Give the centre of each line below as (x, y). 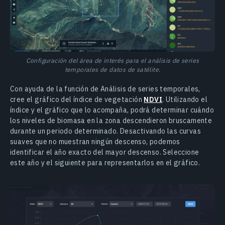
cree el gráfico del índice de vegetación (77, 99)
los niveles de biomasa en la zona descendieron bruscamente (111, 120)
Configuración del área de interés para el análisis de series (113, 60)
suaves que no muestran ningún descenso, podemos (95, 141)
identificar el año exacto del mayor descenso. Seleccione (105, 152)
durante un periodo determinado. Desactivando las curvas (105, 131)
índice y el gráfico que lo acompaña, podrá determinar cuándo (112, 110)
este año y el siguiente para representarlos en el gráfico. (105, 162)
